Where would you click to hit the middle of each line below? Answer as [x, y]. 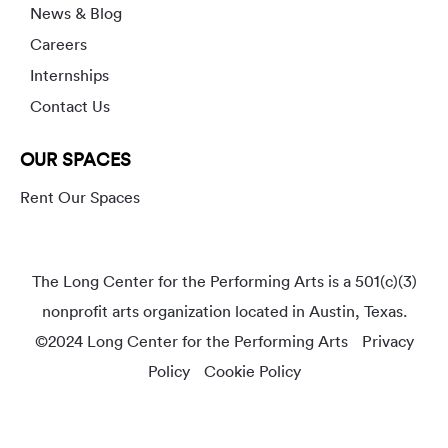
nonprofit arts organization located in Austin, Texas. [224, 311]
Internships [69, 75]
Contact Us [70, 106]
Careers [58, 44]
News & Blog [76, 13]
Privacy [387, 341]
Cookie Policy [252, 371]
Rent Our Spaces [80, 197]
